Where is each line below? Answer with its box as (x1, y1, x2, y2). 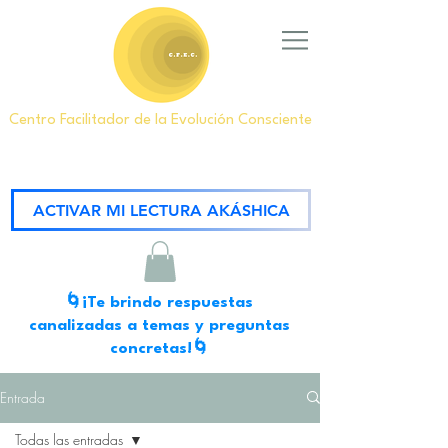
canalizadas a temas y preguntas (28, 317, 290, 334)
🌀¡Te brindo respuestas (65, 294, 253, 311)
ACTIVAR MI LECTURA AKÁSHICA (32, 200, 290, 220)
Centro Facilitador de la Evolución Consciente (8, 113, 312, 128)
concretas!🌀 (109, 340, 209, 357)
